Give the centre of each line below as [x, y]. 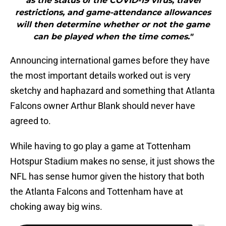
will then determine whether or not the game [113, 25]
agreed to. [31, 121]
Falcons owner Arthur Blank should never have [103, 106]
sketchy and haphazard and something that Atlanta [112, 91]
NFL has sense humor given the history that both [107, 177]
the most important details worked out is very [100, 76]
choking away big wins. [56, 207]
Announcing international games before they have [110, 61]
